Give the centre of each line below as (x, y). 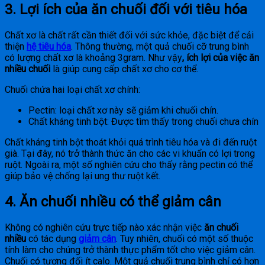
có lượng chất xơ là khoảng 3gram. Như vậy (93, 58)
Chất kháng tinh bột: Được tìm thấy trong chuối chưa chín (143, 122)
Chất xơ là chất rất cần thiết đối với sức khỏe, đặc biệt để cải (129, 35)
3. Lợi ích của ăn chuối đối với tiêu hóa (126, 10)
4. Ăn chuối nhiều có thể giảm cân (113, 202)
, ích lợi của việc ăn (221, 58)
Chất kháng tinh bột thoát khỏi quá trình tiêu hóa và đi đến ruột (131, 143)
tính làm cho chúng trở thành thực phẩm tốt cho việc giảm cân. (130, 250)
